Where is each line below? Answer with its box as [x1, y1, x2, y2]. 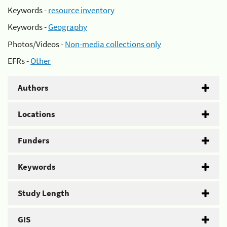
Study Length [18, 187, 69, 199]
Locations [18, 108, 55, 120]
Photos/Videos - [8, 38, 65, 50]
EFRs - [8, 55, 30, 66]
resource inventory [48, 4, 115, 16]
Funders [18, 135, 50, 146]
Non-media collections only [65, 38, 161, 50]
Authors [18, 82, 49, 93]
